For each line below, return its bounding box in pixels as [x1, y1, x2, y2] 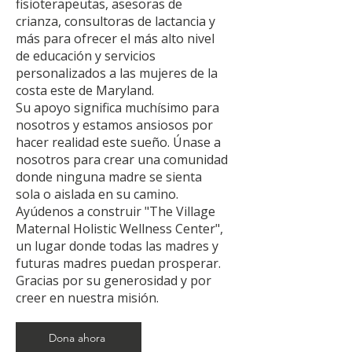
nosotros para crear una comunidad [16, 151, 228, 168]
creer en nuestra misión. [16, 289, 159, 306]
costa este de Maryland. [16, 82, 154, 99]
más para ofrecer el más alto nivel [16, 30, 214, 47]
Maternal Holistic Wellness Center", [16, 220, 223, 237]
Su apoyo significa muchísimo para [16, 99, 219, 116]
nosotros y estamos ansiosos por [16, 116, 213, 134]
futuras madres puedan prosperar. [16, 255, 221, 272]
